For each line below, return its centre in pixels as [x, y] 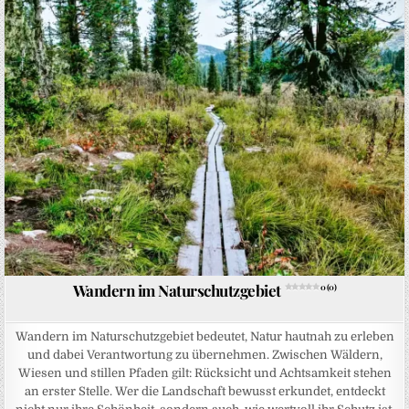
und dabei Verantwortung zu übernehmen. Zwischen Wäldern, [204, 354]
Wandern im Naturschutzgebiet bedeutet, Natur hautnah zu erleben [204, 336]
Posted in [151, 21]
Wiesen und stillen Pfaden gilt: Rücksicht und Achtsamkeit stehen [204, 372]
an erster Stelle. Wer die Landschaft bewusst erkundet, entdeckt [204, 391]
